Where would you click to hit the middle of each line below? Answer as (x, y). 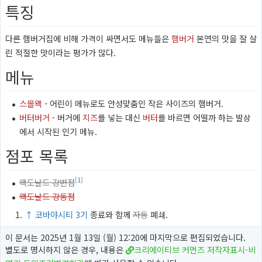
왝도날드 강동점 (47, 196)
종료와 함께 (110, 215)
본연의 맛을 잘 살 (225, 38)
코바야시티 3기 (61, 215)
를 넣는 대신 (120, 117)
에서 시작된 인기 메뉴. (58, 131)
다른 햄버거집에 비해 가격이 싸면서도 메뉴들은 (88, 38)
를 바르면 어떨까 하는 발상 (204, 117)
